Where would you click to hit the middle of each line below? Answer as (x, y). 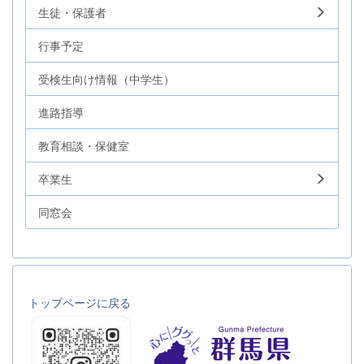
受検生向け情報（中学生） (106, 78)
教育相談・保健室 (84, 145)
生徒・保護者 (72, 12)
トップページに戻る (80, 302)
